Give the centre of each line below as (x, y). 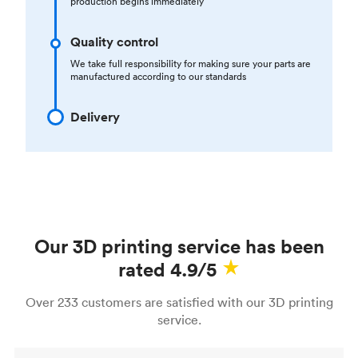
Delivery (95, 117)
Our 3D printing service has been (179, 246)
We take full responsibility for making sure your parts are (191, 63)
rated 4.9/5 (167, 269)
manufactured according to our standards (158, 76)
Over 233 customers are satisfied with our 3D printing (179, 302)
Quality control (114, 42)
